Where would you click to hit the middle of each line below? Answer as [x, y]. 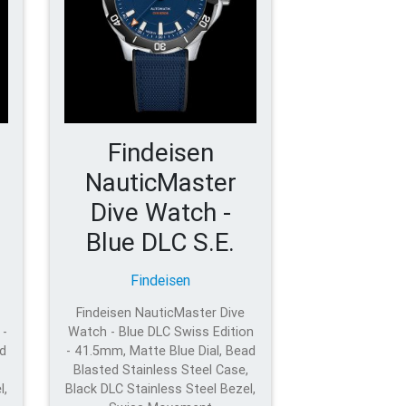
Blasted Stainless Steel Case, [160, 370]
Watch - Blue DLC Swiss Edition [160, 332]
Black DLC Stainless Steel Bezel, [161, 389]
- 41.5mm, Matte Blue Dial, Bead [160, 351]
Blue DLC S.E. [161, 242]
